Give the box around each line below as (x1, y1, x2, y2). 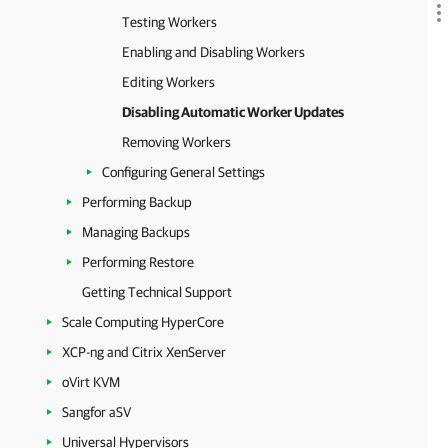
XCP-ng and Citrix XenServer (62, 344, 226, 360)
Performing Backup (82, 194, 192, 210)
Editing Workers (122, 74, 215, 90)
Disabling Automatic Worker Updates (122, 104, 344, 120)
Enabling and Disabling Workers (122, 44, 305, 60)
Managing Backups (82, 224, 190, 240)
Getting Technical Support (82, 284, 232, 300)
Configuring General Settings (102, 164, 265, 180)
